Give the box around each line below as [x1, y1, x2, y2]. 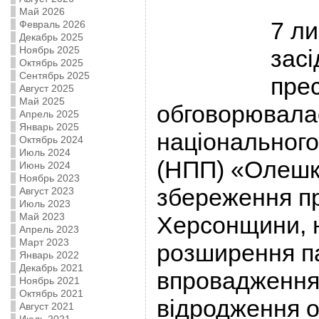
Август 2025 [19, 83, 74, 94]
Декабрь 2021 [19, 262, 83, 273]
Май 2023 [19, 211, 65, 222]
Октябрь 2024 [19, 134, 83, 145]
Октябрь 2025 [19, 57, 83, 68]
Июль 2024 [19, 147, 70, 158]
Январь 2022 [19, 249, 79, 261]
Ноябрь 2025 [19, 44, 80, 56]
